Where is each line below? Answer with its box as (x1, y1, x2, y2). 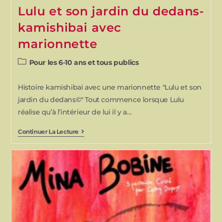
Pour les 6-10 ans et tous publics (29, 58, 139, 67)
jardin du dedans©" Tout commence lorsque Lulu (17, 95, 184, 105)
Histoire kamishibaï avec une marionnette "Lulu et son (17, 83, 202, 92)
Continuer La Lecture (17, 128, 79, 136)
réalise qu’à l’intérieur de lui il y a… (17, 108, 132, 117)
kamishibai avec (17, 20, 121, 35)
